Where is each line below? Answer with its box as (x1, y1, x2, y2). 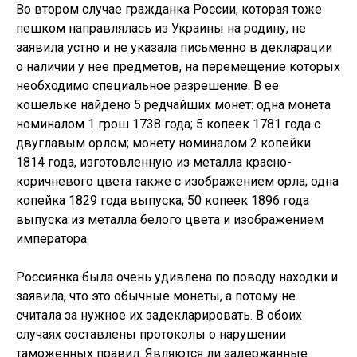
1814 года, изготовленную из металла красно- (16, 155, 292, 170)
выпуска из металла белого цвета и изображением (16, 212, 324, 227)
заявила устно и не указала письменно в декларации (16, 40, 332, 55)
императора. (16, 231, 89, 246)
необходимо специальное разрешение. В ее (16, 78, 279, 93)
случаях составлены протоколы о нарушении (16, 327, 286, 342)
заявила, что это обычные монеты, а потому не (16, 288, 296, 304)
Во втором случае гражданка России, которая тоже (16, 2, 322, 17)
